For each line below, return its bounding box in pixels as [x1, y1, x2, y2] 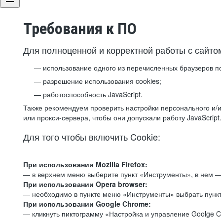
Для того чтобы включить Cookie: [23, 130, 160, 143]
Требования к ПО [23, 19, 137, 38]
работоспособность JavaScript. [43, 89, 143, 99]
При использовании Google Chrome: [23, 199, 151, 209]
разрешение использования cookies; [43, 76, 161, 86]
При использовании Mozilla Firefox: [23, 159, 147, 169]
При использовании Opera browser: [23, 179, 147, 189]
